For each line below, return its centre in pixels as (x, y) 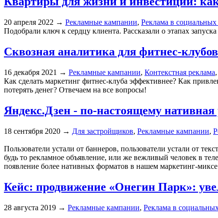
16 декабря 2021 (30, 72)
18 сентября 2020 (32, 131)
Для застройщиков (103, 131)
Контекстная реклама (180, 72)
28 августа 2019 (30, 207)
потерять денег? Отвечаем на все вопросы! (75, 90)
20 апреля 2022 (29, 22)
